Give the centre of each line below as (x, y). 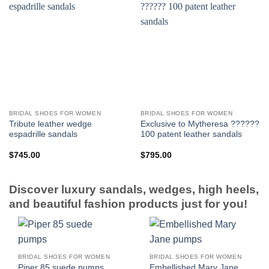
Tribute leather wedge (50, 124)
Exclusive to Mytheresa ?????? (200, 124)
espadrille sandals (43, 134)
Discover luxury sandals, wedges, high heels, (134, 189)
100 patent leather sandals (191, 134)
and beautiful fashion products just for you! (128, 204)
